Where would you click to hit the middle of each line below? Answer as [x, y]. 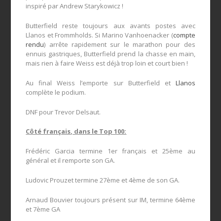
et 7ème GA [43, 209]
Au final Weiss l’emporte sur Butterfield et [101, 83]
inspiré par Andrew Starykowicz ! [75, 6]
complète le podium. [56, 92]
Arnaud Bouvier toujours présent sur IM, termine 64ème [110, 200]
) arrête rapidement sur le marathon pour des [120, 44]
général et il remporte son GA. [71, 161]
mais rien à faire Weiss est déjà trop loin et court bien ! [107, 63]
